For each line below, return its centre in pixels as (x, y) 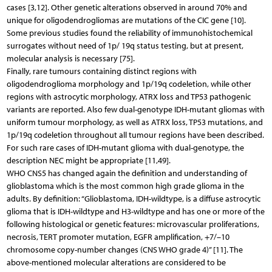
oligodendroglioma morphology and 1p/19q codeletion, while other (129, 84)
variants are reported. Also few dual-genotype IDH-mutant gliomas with (135, 109)
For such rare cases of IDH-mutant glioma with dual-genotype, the (125, 148)
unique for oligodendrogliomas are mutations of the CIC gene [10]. (126, 20)
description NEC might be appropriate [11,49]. (88, 160)
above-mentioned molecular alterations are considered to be (116, 262)
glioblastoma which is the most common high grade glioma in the (125, 186)
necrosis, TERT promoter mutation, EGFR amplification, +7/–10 (118, 237)
